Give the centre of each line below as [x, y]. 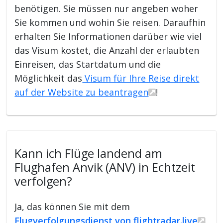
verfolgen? [44, 181]
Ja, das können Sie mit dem [72, 206]
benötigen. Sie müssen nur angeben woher [107, 8]
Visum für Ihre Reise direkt [141, 78]
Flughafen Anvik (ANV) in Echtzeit [105, 167]
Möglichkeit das [49, 78]
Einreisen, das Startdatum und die [88, 64]
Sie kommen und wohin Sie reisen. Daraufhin [110, 22]
